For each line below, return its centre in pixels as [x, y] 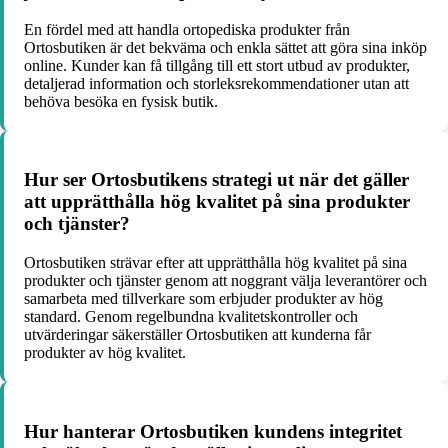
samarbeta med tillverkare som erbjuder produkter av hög [203, 299]
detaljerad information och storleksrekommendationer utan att [216, 83]
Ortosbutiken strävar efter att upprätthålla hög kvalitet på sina [215, 263]
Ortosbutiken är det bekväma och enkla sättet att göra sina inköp [225, 47]
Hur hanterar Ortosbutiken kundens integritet [213, 431]
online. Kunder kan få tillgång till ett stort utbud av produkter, [217, 65]
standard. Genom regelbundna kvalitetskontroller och [191, 317]
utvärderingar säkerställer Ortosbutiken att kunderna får [197, 335]
